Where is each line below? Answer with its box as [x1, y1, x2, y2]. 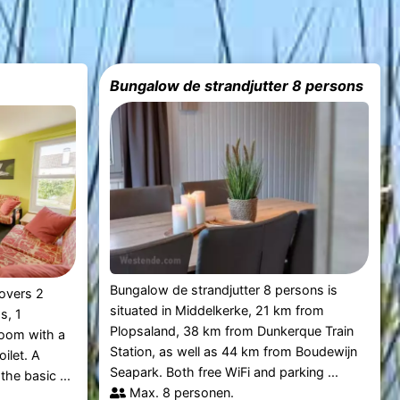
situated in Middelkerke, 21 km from [110, 303, 325, 319]
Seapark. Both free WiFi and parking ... [110, 364, 339, 380]
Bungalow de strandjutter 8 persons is [110, 282, 338, 298]
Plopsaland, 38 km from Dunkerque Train [110, 323, 354, 339]
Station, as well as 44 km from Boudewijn [110, 344, 358, 360]
